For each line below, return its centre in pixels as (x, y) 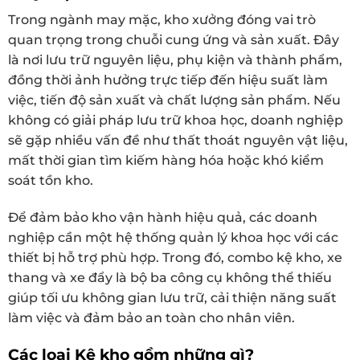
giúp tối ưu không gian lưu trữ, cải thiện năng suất (172, 297)
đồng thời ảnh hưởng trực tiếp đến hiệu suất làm (168, 80)
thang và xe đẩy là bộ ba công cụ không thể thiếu (170, 277)
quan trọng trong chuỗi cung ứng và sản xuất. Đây (174, 40)
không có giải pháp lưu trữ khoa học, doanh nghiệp (176, 121)
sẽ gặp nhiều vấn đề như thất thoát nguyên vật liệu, (178, 141)
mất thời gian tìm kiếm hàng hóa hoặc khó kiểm (166, 161)
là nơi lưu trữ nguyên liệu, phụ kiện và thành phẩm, (175, 60)
